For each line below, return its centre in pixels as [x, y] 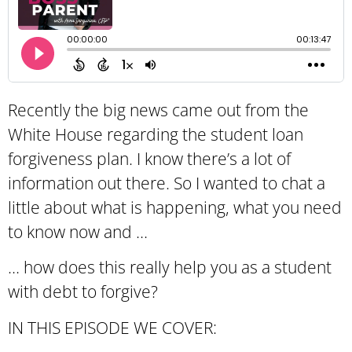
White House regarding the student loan [156, 134]
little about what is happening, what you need [175, 207]
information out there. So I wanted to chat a [167, 183]
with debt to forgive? [83, 292]
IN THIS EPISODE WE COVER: [112, 327]
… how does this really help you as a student [170, 268]
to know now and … [80, 232]
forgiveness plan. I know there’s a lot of [149, 159]
